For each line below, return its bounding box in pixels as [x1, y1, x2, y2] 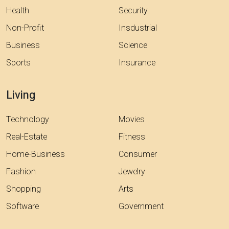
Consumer [119, 148, 157, 161]
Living [6, 87, 35, 104]
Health [6, 5, 29, 17]
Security [119, 5, 148, 17]
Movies [119, 113, 145, 126]
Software [6, 200, 39, 213]
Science [119, 39, 147, 52]
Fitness [119, 131, 145, 144]
